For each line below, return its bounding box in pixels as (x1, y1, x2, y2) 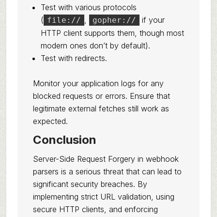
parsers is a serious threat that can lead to (32, 167, 182, 176)
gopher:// (92, 15, 136, 25)
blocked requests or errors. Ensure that (32, 91, 170, 101)
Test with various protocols (40, 2, 137, 12)
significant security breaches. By (32, 179, 147, 189)
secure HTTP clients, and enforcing (32, 204, 158, 214)
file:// (46, 15, 81, 25)
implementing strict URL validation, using (32, 192, 174, 201)
